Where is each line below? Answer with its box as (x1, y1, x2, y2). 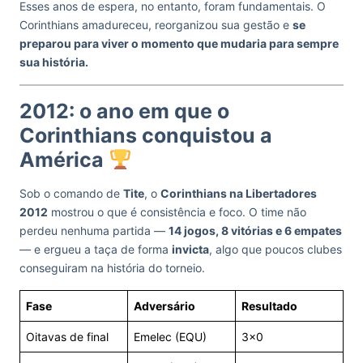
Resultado (241, 299, 297, 313)
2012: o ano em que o (19, 99, 229, 123)
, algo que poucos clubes (209, 242, 342, 256)
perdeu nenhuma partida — (19, 224, 169, 237)
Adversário (134, 299, 195, 313)
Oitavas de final (26, 330, 109, 344)
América (19, 147, 109, 172)
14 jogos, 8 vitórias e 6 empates (169, 224, 342, 237)
